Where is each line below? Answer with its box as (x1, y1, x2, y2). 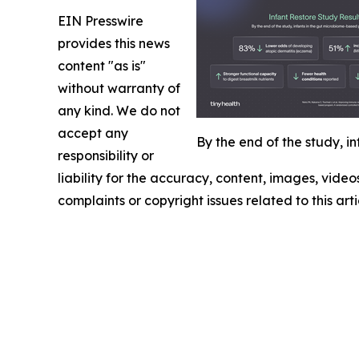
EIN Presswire (58, 13, 143, 30)
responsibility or (58, 147, 154, 164)
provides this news (58, 35, 170, 52)
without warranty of (58, 80, 180, 97)
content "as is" (58, 58, 146, 75)
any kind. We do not (58, 103, 180, 119)
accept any (58, 125, 128, 142)
